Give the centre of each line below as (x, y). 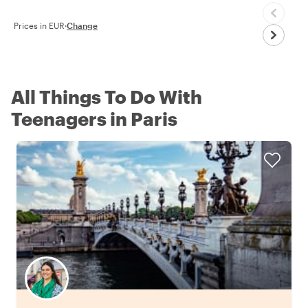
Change (82, 25)
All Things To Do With (107, 96)
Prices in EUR (39, 25)
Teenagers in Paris (94, 118)
